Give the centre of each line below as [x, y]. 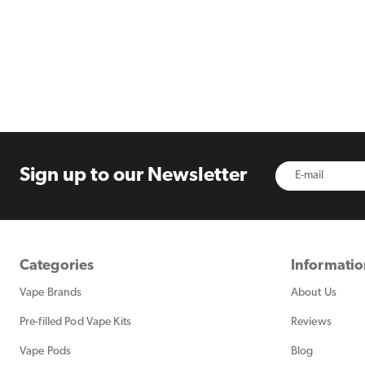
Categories [57, 266]
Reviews [311, 322]
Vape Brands [51, 292]
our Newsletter [180, 176]
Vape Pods [46, 351]
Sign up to [64, 176]
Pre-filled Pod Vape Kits [75, 322]
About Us [314, 292]
